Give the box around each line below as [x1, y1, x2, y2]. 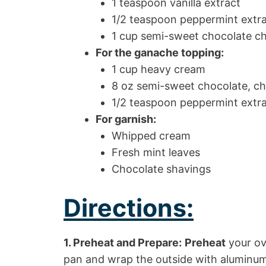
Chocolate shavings [112, 162, 211, 175]
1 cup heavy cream [112, 62, 205, 75]
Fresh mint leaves [112, 145, 200, 159]
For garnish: [96, 112, 156, 125]
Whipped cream [112, 129, 191, 142]
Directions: [64, 192, 194, 223]
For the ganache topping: [96, 46, 224, 59]
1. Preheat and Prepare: [64, 236, 182, 249]
